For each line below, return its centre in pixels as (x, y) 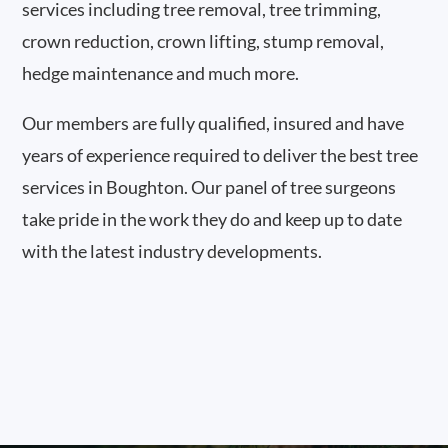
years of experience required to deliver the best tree (220, 155)
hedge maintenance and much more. (161, 73)
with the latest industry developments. (172, 251)
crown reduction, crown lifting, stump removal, (203, 41)
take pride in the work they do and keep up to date (212, 219)
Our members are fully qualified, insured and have (213, 123)
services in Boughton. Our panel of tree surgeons (209, 187)
